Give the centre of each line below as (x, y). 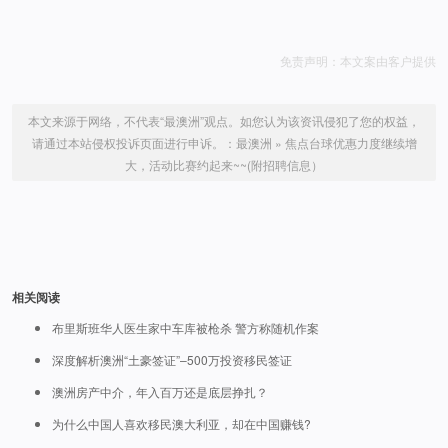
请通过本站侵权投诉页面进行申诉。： (133, 142)
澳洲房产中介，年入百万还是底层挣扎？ (160, 391)
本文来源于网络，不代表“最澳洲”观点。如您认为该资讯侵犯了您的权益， (224, 120)
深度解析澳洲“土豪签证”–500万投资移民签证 (172, 359)
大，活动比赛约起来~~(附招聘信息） (224, 164)
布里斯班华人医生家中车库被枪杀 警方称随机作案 (185, 327)
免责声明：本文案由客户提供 (358, 60)
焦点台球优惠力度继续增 (350, 142)
